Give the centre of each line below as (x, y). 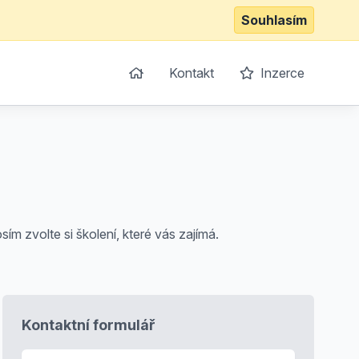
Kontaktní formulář (88, 325)
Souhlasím (274, 20)
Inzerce (281, 73)
